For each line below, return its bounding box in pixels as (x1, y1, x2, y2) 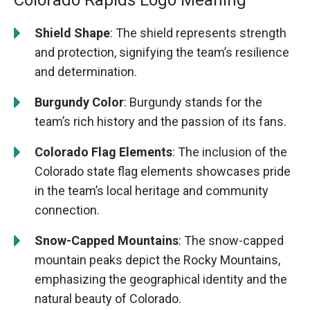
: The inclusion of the (172, 145, 287, 160)
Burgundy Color (35, 95, 124, 110)
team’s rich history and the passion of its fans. (35, 114, 286, 129)
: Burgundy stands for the (124, 95, 262, 110)
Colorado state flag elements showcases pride (35, 164, 291, 179)
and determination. (35, 64, 137, 80)
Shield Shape (35, 26, 110, 41)
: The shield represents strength (110, 26, 286, 41)
